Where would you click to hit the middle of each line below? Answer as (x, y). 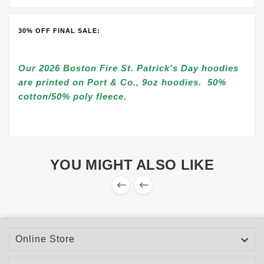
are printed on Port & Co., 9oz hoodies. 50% (122, 82)
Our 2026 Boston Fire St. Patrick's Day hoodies (128, 68)
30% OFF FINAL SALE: (59, 31)
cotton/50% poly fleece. (72, 96)
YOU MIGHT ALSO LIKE (132, 164)
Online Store (45, 239)
